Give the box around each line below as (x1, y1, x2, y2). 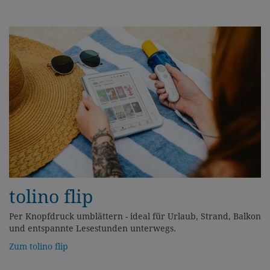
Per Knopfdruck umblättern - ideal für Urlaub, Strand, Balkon (9, 212, 261, 222)
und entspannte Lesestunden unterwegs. (9, 224, 176, 234)
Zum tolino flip (9, 242, 68, 252)
